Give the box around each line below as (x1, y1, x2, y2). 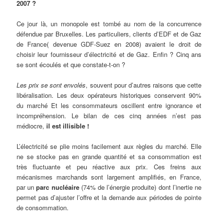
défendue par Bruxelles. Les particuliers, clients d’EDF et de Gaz (17, 29, 201, 38)
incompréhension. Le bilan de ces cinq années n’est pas (17, 110, 201, 120)
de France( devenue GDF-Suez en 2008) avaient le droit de (17, 39, 201, 49)
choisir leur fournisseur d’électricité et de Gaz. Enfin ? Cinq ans (17, 49, 201, 59)
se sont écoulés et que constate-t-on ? (17, 59, 126, 69)
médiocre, (17, 121, 45, 130)
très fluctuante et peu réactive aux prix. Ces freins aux (17, 162, 201, 171)
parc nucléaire (34, 182, 79, 192)
